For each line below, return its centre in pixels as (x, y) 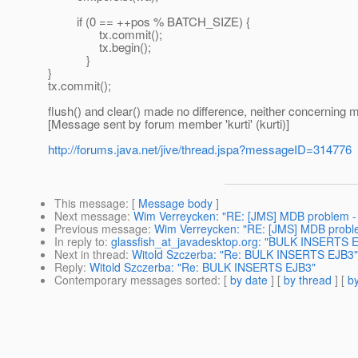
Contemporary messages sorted (136, 280)
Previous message (101, 229)
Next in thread (90, 255)
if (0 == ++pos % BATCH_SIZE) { (149, 22)
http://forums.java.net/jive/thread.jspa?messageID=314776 (200, 149)
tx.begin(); (99, 47)
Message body (175, 203)
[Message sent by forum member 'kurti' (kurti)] (169, 124)
